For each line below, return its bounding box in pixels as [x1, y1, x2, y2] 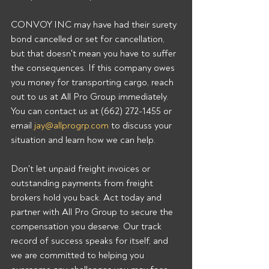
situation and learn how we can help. [11, 134, 156, 146]
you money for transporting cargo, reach [11, 76, 176, 88]
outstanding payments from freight [11, 177, 156, 189]
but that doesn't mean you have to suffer [11, 47, 178, 59]
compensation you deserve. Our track [11, 220, 164, 232]
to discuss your [109, 119, 174, 131]
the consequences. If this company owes [11, 62, 177, 74]
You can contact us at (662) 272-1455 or [11, 105, 174, 117]
